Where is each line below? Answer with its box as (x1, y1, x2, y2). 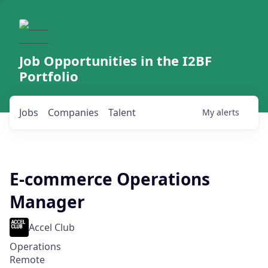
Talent (108, 106, 136, 119)
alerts (217, 106, 239, 118)
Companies (48, 106, 99, 119)
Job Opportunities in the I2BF (19, 51, 212, 69)
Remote (10, 253, 45, 266)
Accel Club (29, 221, 75, 234)
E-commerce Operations (10, 167, 210, 190)
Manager (10, 190, 85, 213)
